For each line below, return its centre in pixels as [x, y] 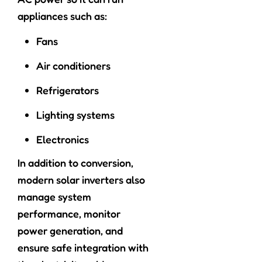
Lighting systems [75, 115]
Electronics [63, 139]
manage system [54, 197]
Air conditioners [73, 66]
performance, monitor [69, 214]
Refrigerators [68, 90]
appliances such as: [62, 16]
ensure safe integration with [83, 248]
